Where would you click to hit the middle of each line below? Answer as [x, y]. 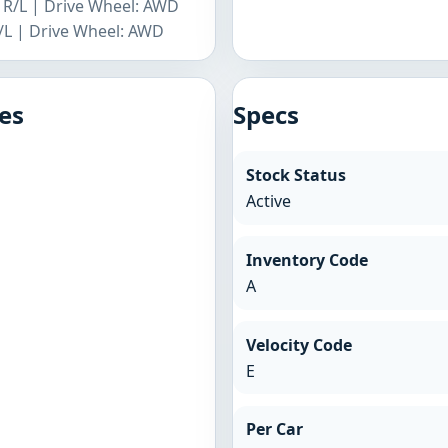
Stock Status [295, 174]
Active [268, 200]
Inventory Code [306, 259]
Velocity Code [298, 344]
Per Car [274, 429]
